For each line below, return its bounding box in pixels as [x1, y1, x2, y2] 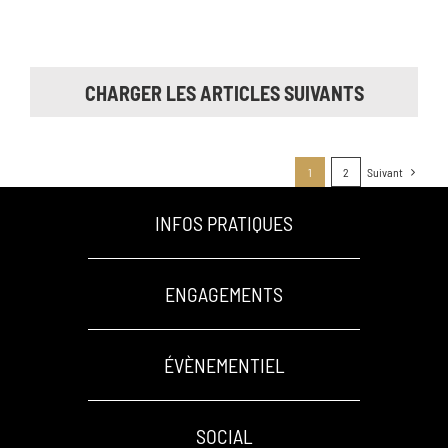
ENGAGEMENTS [165, 282, 283, 306]
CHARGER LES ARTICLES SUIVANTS [84, 81, 364, 105]
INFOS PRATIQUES [155, 211, 293, 235]
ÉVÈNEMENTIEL [163, 353, 285, 377]
